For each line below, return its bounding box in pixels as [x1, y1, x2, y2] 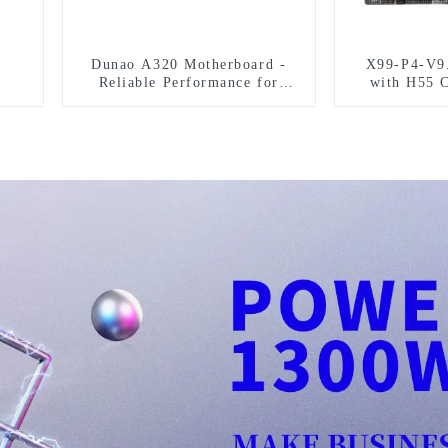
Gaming [161, 92, 216, 108]
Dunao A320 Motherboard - [91, 56, 287, 72]
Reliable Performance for [98, 74, 279, 90]
